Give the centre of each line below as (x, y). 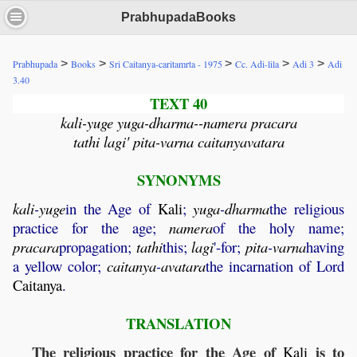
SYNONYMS (178, 180)
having (326, 247)
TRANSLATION (178, 324)
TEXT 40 (178, 104)
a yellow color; (60, 266)
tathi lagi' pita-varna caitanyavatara (178, 142)
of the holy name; (279, 228)
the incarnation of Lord (275, 266)
